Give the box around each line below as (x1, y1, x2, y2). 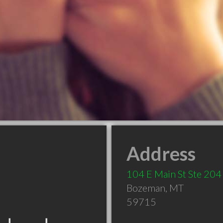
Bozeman (126, 182, 165, 194)
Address (126, 142, 196, 165)
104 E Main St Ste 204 (126, 168, 222, 180)
